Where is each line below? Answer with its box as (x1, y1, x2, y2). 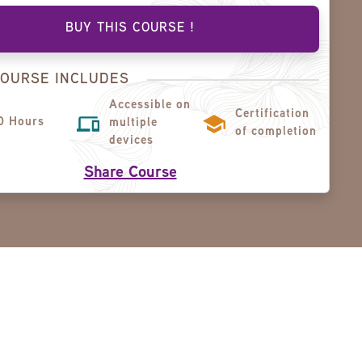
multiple (109, 118, 158, 128)
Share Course (83, 166, 177, 181)
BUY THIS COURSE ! (65, 23, 195, 35)
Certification (234, 109, 309, 120)
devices (109, 136, 154, 146)
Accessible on (109, 100, 192, 111)
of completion (234, 127, 317, 137)
